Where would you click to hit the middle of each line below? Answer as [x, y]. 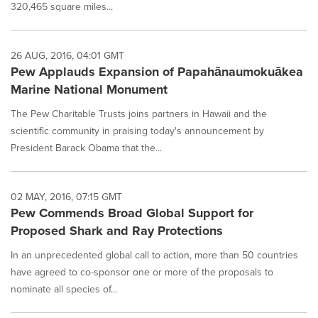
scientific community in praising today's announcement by [137, 131]
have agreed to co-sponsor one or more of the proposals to [142, 273]
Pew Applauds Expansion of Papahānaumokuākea [157, 72]
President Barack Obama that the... [86, 148]
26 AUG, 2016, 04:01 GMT [67, 56]
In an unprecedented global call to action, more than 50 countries [154, 256]
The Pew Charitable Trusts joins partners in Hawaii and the [139, 114]
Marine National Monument [89, 90]
